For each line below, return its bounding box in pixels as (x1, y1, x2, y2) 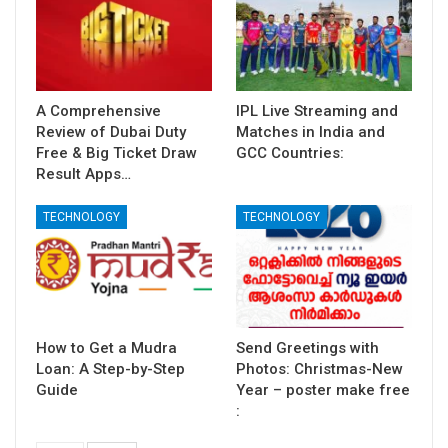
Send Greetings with (236, 338, 379, 357)
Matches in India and (236, 122, 385, 141)
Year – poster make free (236, 380, 410, 399)
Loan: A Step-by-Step (36, 359, 185, 378)
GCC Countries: (236, 143, 344, 162)
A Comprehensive (36, 101, 161, 120)
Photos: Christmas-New (236, 359, 403, 378)
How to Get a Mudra (36, 338, 177, 357)
